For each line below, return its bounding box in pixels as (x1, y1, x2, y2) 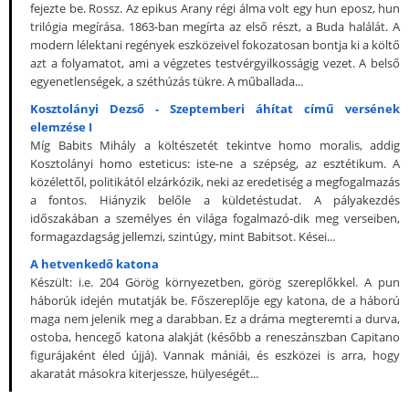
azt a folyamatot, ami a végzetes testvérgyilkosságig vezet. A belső (30, 54, 400, 71)
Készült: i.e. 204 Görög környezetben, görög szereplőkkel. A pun (30, 273, 400, 290)
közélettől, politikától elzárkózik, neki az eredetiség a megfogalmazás (30, 173, 400, 190)
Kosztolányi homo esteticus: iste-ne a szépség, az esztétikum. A (30, 154, 400, 172)
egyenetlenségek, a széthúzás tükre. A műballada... (30, 72, 303, 89)
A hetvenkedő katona (30, 255, 159, 272)
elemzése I (30, 118, 92, 135)
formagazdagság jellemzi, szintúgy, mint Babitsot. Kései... (30, 227, 335, 245)
